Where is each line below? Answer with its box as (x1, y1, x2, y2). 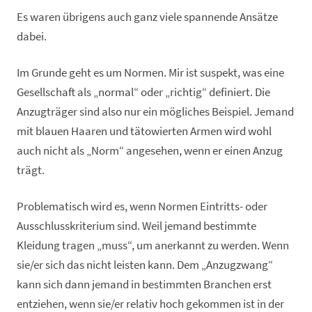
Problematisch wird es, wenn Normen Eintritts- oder (17, 198, 267, 214)
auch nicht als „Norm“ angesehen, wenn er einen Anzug (17, 143, 283, 158)
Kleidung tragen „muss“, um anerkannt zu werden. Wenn (17, 237, 289, 253)
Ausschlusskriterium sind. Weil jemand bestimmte (17, 218, 256, 233)
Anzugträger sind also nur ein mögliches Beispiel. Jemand (17, 104, 294, 119)
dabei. (17, 29, 47, 44)
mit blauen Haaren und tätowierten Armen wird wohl (17, 123, 272, 139)
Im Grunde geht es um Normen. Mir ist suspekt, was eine (17, 65, 284, 80)
